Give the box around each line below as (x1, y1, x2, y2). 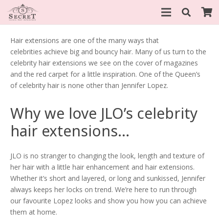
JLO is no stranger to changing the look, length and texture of (10, 151, 204, 160)
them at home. (10, 207, 57, 217)
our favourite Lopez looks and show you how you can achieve (10, 196, 207, 205)
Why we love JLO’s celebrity (10, 103, 197, 123)
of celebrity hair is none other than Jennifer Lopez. (10, 81, 168, 90)
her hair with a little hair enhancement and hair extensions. (10, 162, 195, 172)
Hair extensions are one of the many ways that (10, 36, 159, 45)
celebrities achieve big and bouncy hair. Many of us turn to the (10, 47, 206, 56)
